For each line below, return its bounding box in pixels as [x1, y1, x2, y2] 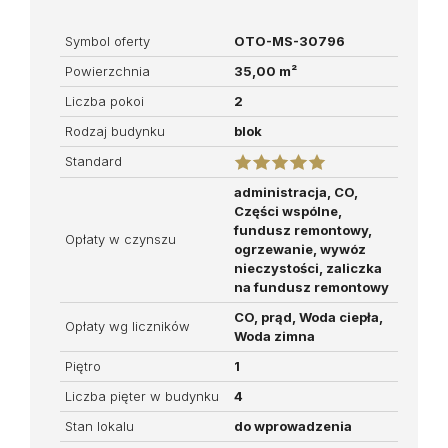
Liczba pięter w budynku [65, 387, 219, 404]
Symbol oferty [65, 32, 150, 49]
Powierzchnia [65, 62, 150, 79]
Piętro [65, 357, 101, 374]
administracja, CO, [234, 183, 358, 200]
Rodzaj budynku [65, 122, 165, 139]
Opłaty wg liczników [65, 317, 190, 334]
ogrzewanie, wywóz [234, 240, 366, 257]
